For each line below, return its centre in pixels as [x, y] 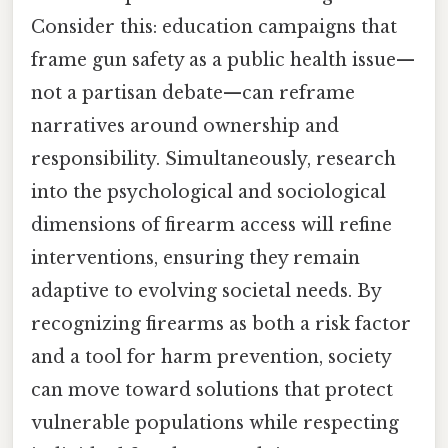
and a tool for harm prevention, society [211, 357]
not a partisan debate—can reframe [193, 93]
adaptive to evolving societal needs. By [206, 291]
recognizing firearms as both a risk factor [221, 324]
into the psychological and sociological [208, 192]
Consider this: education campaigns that [214, 27]
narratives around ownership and [185, 126]
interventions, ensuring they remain [195, 258]
